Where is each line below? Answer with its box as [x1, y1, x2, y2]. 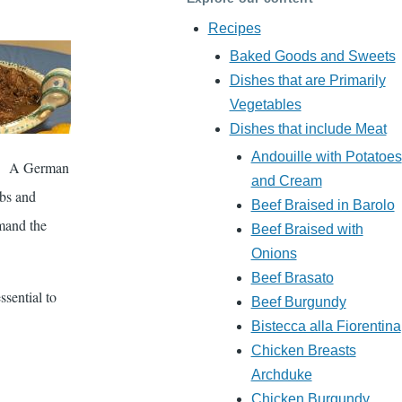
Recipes [207, 21, 261, 37]
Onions [250, 246, 297, 262]
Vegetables [229, 97, 301, 113]
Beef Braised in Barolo [250, 197, 395, 214]
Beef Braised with [250, 222, 363, 238]
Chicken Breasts [250, 343, 356, 359]
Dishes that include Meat [229, 121, 387, 137]
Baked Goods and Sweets [229, 48, 396, 65]
